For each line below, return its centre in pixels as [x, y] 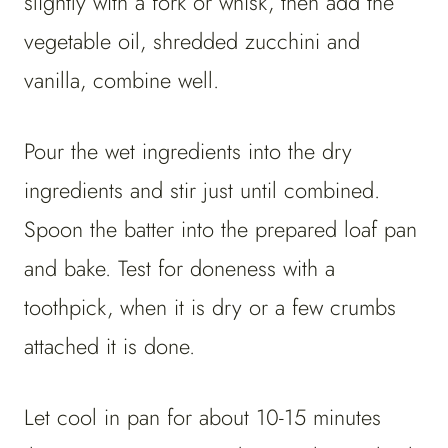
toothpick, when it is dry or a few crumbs [210, 307]
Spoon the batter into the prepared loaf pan [220, 229]
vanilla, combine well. [121, 80]
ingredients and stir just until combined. [202, 190]
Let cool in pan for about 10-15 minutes [202, 417]
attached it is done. [113, 346]
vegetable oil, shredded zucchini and [192, 41]
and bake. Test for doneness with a [179, 268]
